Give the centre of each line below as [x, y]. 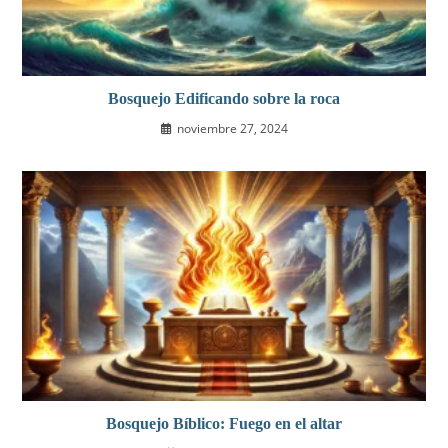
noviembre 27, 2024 [232, 129]
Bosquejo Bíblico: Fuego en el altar [224, 423]
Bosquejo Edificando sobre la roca [224, 99]
